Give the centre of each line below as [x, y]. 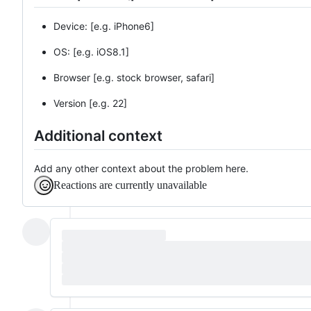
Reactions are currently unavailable [130, 185]
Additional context [98, 135]
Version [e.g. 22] [90, 103]
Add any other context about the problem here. [141, 169]
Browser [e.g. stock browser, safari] [134, 77]
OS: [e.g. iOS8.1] [91, 51]
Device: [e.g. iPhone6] [104, 26]
